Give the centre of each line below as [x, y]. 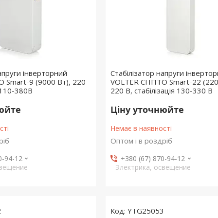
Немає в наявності [141, 128]
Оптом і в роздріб [141, 141]
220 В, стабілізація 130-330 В [161, 91]
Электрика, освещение [153, 167]
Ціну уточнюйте [147, 109]
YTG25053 [145, 211]
